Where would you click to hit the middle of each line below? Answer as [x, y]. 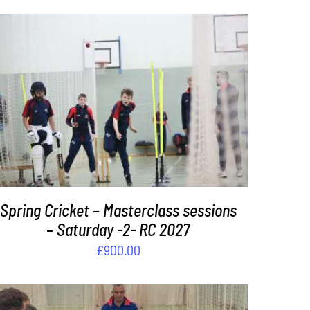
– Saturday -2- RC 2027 [118, 230]
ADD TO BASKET [86, 103]
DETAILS [168, 103]
